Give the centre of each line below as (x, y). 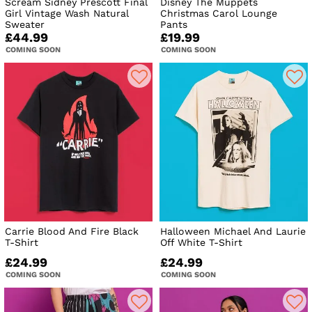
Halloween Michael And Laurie (233, 231)
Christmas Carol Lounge (219, 13)
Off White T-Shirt (202, 242)
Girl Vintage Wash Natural (67, 13)
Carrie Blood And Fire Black (72, 231)
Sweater (25, 24)
